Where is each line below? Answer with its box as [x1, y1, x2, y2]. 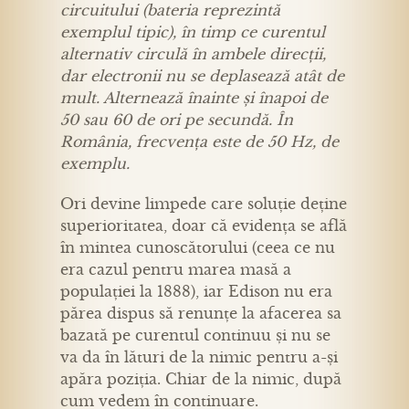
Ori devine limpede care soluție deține [60, 194, 347, 213]
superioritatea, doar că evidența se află [60, 215, 347, 235]
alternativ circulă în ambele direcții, [60, 44, 326, 63]
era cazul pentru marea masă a [60, 259, 291, 278]
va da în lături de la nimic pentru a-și [60, 347, 338, 366]
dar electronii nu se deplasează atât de [60, 66, 344, 85]
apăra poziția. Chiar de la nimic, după [60, 369, 341, 388]
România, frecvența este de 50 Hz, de [60, 131, 339, 151]
